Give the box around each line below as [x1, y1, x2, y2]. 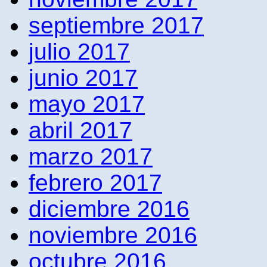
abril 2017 [29, 117, 132, 143]
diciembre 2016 [29, 195, 190, 222]
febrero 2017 [29, 169, 162, 195]
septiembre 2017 [29, 12, 204, 38]
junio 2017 [29, 64, 138, 91]
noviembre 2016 [29, 222, 197, 248]
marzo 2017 [29, 143, 153, 169]
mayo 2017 [29, 91, 145, 117]
